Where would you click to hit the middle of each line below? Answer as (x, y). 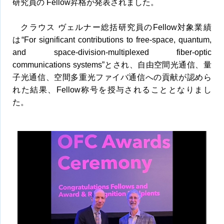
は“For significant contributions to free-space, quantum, (112, 40)
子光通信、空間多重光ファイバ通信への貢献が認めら (112, 77)
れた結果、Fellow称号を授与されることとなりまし (112, 90)
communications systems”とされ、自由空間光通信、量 (112, 65)
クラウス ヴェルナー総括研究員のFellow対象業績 (116, 27)
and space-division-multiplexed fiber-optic (112, 52)
